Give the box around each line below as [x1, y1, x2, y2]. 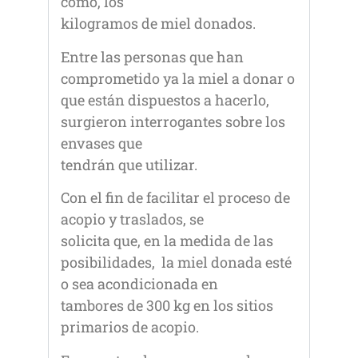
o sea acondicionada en [61, 274, 218, 294]
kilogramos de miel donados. [61, 14, 256, 34]
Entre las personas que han [61, 46, 244, 66]
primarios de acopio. [61, 317, 199, 337]
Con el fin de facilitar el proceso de [61, 188, 290, 208]
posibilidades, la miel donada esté [61, 253, 292, 272]
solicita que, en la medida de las [61, 231, 273, 251]
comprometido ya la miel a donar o [61, 68, 295, 88]
